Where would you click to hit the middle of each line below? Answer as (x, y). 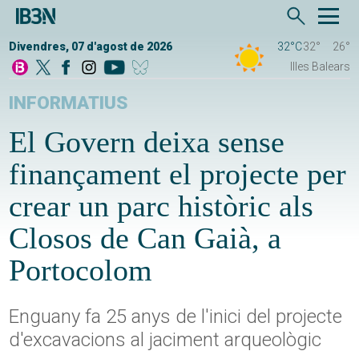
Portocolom (81, 270)
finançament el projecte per (178, 174)
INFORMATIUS (69, 103)
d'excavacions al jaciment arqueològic (165, 340)
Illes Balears (320, 67)
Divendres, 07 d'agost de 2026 (91, 47)
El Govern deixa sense (147, 142)
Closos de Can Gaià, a (145, 238)
